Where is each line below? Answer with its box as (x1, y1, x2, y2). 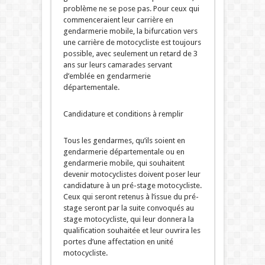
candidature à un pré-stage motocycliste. (63, 181, 202, 190)
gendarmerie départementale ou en (63, 147, 185, 157)
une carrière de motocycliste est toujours (63, 38, 201, 47)
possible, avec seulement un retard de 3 (63, 49, 198, 59)
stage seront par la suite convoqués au (63, 203, 194, 213)
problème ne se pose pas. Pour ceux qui (63, 4, 199, 14)
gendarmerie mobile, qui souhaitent (63, 159, 185, 168)
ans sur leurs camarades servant (63, 60, 172, 70)
